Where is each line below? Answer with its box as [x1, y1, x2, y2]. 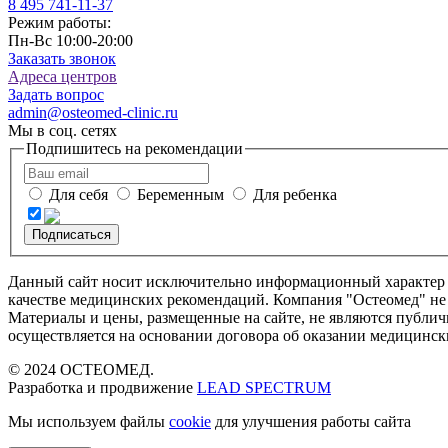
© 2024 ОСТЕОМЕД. [8, 361, 154, 379]
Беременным [137, 186, 228, 204]
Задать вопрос [8, 85, 104, 103]
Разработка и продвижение [8, 379, 197, 397]
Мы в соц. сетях [8, 121, 117, 139]
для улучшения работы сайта [211, 413, 411, 431]
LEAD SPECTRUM [197, 379, 331, 397]
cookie [169, 413, 211, 431]
